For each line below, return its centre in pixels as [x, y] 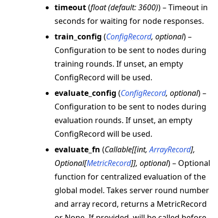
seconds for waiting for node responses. [129, 21]
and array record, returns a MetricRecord [131, 204]
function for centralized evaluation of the [130, 177]
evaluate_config [85, 93]
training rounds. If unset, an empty [119, 64]
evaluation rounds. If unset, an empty [123, 120]
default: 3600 [133, 8]
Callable [118, 150]
